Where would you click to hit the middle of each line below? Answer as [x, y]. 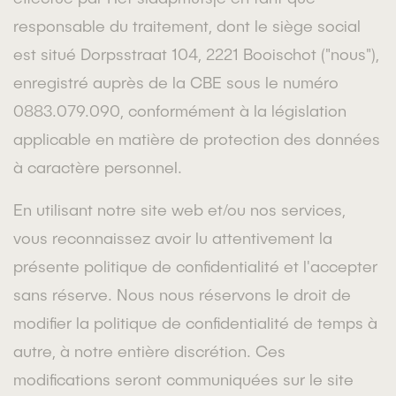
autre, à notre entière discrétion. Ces [149, 350]
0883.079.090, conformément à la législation [180, 110]
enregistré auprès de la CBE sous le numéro [176, 82]
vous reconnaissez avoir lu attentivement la [173, 237]
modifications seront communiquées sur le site [183, 379]
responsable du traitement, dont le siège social [187, 25]
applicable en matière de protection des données [197, 138]
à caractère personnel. [98, 167]
